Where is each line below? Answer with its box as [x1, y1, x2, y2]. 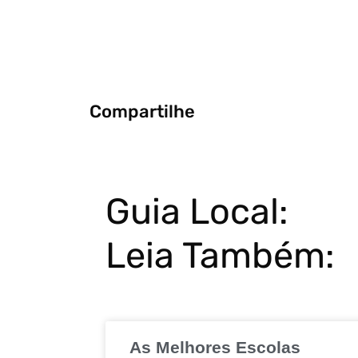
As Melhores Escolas [129, 338, 300, 356]
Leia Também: [105, 234, 335, 276]
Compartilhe [89, 100, 195, 122]
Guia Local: [105, 190, 288, 233]
